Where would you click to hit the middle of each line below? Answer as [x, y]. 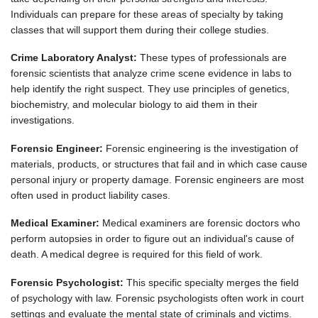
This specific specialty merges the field [213, 282]
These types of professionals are [212, 57]
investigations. [44, 120]
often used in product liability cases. [92, 195]
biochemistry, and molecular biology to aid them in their [134, 104]
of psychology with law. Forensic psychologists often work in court [157, 298]
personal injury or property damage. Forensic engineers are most [157, 179]
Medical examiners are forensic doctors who [200, 223]
